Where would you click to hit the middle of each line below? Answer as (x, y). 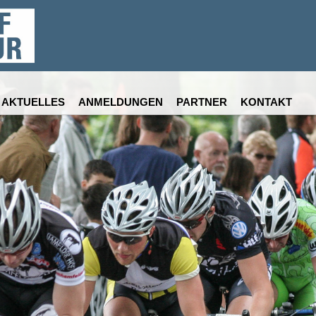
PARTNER (202, 102)
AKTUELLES (33, 102)
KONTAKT (266, 102)
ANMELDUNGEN (121, 102)
